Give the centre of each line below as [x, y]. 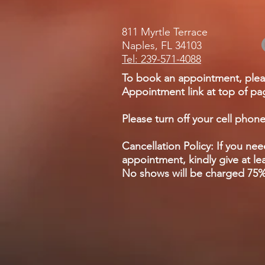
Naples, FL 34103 [162, 46]
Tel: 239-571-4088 [161, 59]
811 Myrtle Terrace [165, 32]
